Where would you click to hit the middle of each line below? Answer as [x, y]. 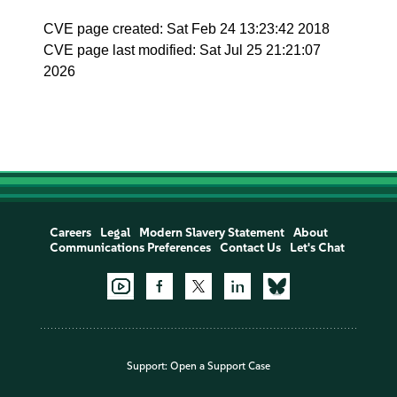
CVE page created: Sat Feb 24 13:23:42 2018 [187, 29]
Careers [70, 233]
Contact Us [250, 248]
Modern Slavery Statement [211, 233]
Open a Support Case [220, 366]
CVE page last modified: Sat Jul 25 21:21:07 [183, 50]
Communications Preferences [130, 248]
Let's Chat [317, 248]
